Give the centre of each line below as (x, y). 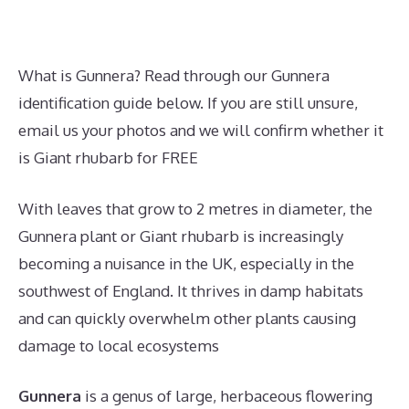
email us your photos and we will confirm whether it (201, 130)
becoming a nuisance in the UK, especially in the (186, 263)
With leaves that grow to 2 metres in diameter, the (195, 208)
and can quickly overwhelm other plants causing (187, 318)
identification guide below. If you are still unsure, (188, 103)
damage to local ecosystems (119, 345)
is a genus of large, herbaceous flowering (227, 396)
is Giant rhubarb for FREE (108, 157)
